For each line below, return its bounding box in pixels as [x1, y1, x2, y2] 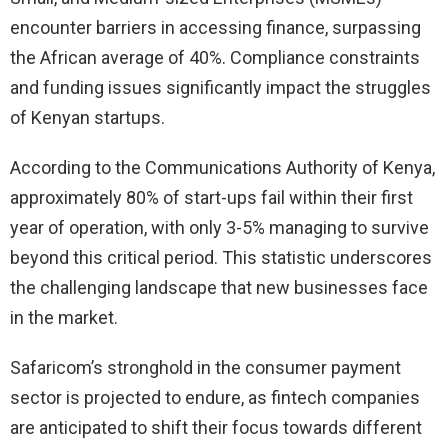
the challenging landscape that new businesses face [10, 276, 428, 298]
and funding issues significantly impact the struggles [10, 76, 431, 98]
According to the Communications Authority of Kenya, [10, 156, 435, 178]
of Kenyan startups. [10, 106, 165, 128]
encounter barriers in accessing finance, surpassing [10, 16, 421, 38]
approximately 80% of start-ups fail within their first [10, 186, 413, 208]
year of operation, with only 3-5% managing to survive [10, 216, 429, 238]
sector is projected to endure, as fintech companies [10, 386, 420, 408]
